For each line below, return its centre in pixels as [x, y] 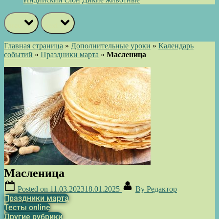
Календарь [176, 45]
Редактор [162, 189]
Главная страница [33, 45]
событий [18, 54]
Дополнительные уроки [111, 45]
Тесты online [27, 207]
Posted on [34, 189]
